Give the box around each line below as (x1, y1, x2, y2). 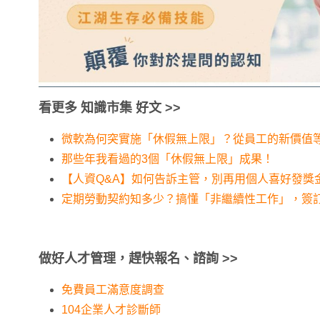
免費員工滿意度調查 (61, 284, 164, 296)
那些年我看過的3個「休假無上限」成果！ (61, 153, 274, 166)
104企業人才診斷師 (61, 304, 161, 316)
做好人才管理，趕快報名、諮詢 (39, 251, 219, 266)
